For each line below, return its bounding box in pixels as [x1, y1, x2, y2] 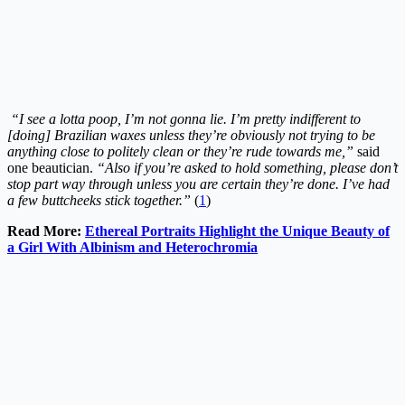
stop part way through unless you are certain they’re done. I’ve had [7, 176, 390, 193]
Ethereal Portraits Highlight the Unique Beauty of [85, 223, 390, 240]
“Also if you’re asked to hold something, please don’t [97, 160, 398, 176]
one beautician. [7, 160, 97, 176]
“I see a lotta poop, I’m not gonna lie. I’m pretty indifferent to [7, 111, 361, 127]
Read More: [7, 223, 85, 240]
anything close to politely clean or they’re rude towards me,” [7, 144, 357, 160]
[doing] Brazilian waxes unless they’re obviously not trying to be [7, 127, 375, 144]
